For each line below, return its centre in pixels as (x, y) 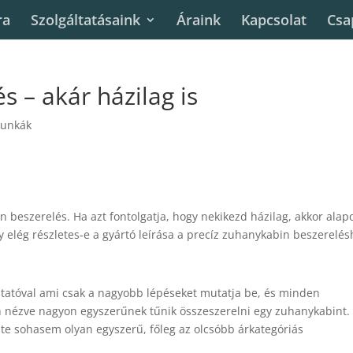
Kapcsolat (274, 20)
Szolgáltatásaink (85, 20)
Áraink (199, 20)
